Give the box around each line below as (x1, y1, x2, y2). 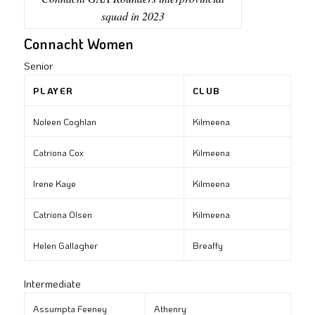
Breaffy (192, 239, 223, 252)
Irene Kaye (32, 177, 76, 190)
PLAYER (32, 84, 74, 97)
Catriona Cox (32, 146, 84, 159)
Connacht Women (23, 34, 134, 53)
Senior (23, 58, 53, 73)
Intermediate (23, 276, 81, 291)
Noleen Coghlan (32, 115, 96, 128)
